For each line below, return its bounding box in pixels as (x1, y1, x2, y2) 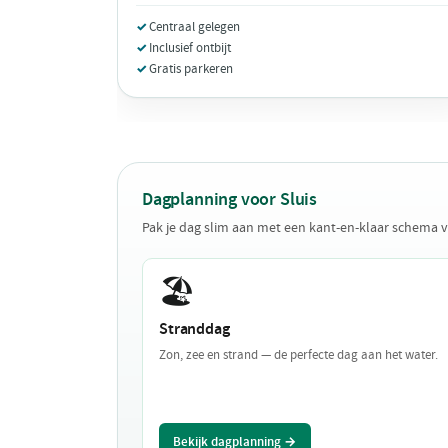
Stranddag (159, 317, 230, 339)
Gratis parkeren (149, 59, 233, 77)
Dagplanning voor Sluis (142, 186, 317, 211)
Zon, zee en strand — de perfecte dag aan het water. (159, 345, 438, 363)
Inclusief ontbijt (149, 38, 231, 56)
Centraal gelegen (149, 17, 240, 35)
